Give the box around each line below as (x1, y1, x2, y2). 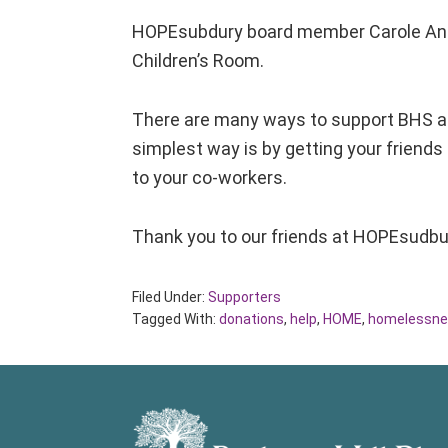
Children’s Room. (132, 50, 264, 71)
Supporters (208, 289, 281, 305)
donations (219, 311, 284, 327)
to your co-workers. (132, 167, 287, 188)
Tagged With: (132, 311, 219, 327)
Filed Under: (132, 289, 208, 305)
